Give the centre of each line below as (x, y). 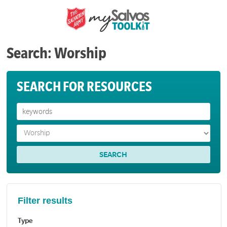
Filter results (45, 200)
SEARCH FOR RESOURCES (85, 87)
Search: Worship (57, 53)
